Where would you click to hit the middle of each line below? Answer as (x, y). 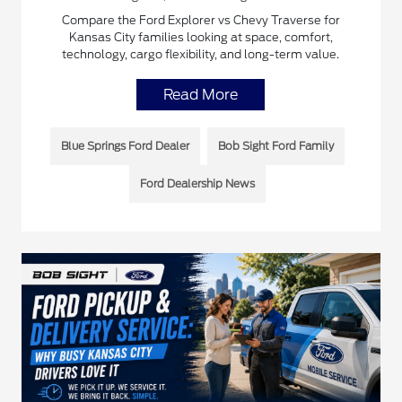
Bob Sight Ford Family (275, 146)
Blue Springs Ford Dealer (125, 146)
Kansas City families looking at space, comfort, (201, 38)
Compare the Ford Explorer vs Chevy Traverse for (201, 21)
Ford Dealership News (197, 184)
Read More (201, 95)
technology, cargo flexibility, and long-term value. (201, 55)
